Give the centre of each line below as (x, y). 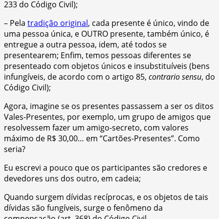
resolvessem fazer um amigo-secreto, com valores (96, 127)
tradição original (58, 23)
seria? (15, 149)
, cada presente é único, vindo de (149, 23)
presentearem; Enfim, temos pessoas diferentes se (98, 55)
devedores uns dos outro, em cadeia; (72, 178)
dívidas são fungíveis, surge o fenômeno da (83, 208)
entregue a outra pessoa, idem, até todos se (85, 44)
